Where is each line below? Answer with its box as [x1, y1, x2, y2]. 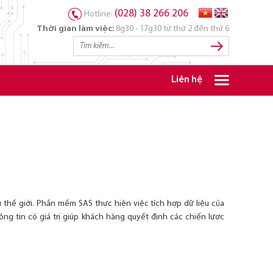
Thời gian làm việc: [37, 24, 114, 34]
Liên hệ [171, 76, 202, 85]
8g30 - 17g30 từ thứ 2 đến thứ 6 [114, 24, 229, 34]
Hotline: [84, 10, 115, 19]
